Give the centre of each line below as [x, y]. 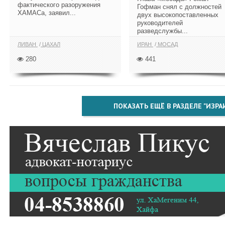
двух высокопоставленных [178, 15]
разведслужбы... [162, 31]
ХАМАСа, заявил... [47, 13]
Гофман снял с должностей [179, 7]
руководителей [160, 23]
